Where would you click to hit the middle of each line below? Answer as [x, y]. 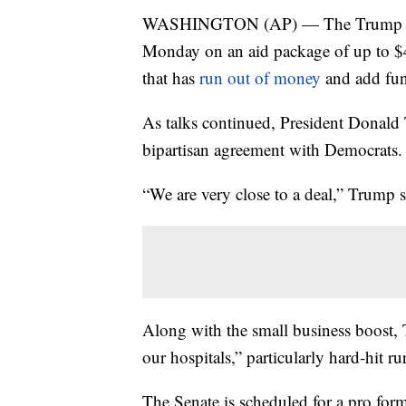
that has [171, 78]
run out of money [262, 78]
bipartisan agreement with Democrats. [272, 150]
